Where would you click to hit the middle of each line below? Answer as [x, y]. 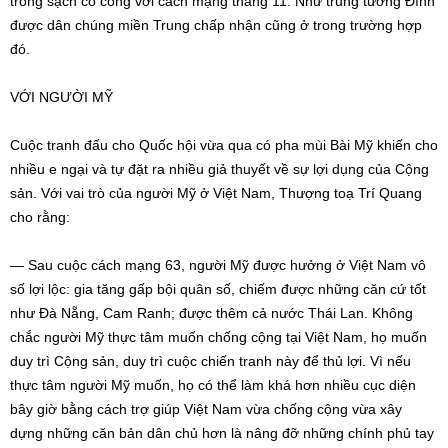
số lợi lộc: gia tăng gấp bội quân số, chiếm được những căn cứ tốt [218, 289]
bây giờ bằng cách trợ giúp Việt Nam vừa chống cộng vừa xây [206, 409]
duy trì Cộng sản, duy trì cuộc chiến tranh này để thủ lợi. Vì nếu [210, 361]
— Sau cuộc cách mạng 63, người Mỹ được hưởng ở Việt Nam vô [218, 265]
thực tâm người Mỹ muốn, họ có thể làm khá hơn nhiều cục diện [213, 385]
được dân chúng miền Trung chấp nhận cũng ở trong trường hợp [216, 25]
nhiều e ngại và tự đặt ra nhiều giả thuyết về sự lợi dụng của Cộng [219, 169]
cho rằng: [40, 217]
